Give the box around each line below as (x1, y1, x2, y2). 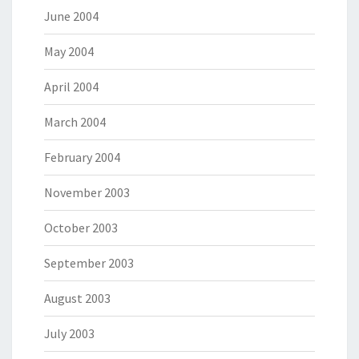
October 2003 (44, 220, 118, 236)
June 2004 (44, 8, 99, 25)
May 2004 (44, 43, 94, 60)
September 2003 (44, 255, 134, 272)
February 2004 (44, 149, 120, 166)
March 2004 (44, 114, 106, 131)
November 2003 (44, 184, 130, 201)
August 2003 (44, 290, 111, 307)
